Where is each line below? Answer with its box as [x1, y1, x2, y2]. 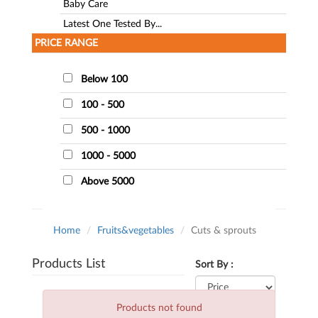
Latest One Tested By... [62, 18, 162, 29]
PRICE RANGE [34, 38, 98, 48]
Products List [32, 258, 105, 270]
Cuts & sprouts [191, 226, 256, 236]
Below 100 [80, 74, 128, 84]
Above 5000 [80, 176, 134, 187]
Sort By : [195, 260, 234, 270]
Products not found [116, 303, 202, 313]
